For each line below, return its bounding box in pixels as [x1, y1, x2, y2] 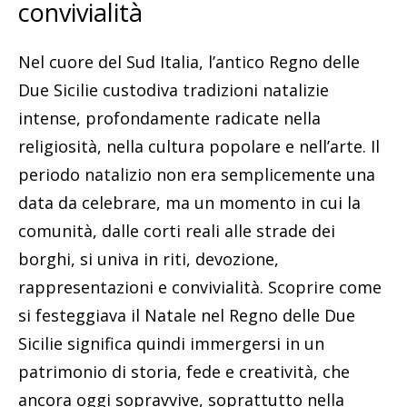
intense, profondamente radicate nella [18, 106, 321, 129]
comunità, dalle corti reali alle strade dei [18, 219, 335, 242]
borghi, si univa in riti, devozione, [18, 247, 279, 270]
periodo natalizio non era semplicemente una [18, 163, 375, 185]
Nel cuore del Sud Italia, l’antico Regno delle [18, 50, 360, 73]
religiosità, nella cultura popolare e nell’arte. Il [18, 134, 380, 157]
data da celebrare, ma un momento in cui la [18, 191, 361, 213]
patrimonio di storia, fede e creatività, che [18, 360, 350, 382]
